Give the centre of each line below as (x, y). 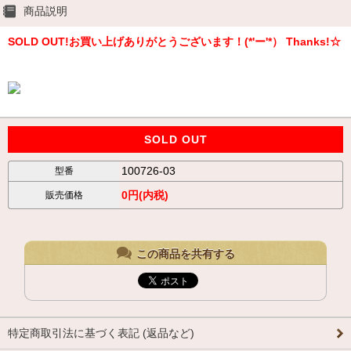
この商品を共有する (185, 253)
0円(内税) (145, 195)
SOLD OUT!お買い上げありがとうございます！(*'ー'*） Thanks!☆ (174, 41)
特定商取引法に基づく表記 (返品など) (101, 333)
